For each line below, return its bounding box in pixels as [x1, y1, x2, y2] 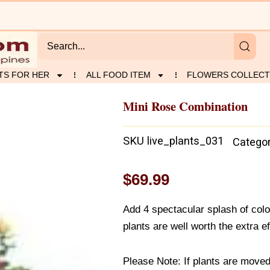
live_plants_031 [147, 134, 224, 148]
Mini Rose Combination [123, 96, 248, 115]
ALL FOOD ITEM [86, 70, 151, 80]
